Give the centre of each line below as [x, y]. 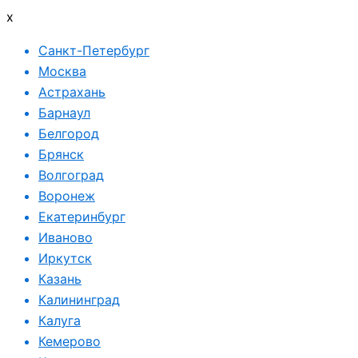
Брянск [61, 154]
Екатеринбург [82, 217]
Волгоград [71, 175]
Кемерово [70, 341]
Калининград [79, 300]
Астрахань [72, 92]
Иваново [66, 237]
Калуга [60, 320]
